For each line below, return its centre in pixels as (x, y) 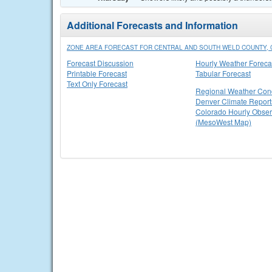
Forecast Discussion (100, 63)
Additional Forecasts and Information (152, 25)
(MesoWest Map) (223, 122)
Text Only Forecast (97, 83)
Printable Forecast (97, 73)
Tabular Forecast (223, 73)
